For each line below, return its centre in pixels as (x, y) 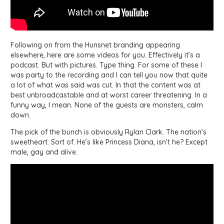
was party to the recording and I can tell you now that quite (109, 75)
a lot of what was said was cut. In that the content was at (105, 85)
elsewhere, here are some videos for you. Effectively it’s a (105, 55)
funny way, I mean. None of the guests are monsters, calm (107, 105)
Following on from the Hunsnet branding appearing (95, 45)
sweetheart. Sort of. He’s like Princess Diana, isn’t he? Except (109, 142)
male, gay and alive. (44, 152)
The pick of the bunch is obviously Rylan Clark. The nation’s (108, 132)
